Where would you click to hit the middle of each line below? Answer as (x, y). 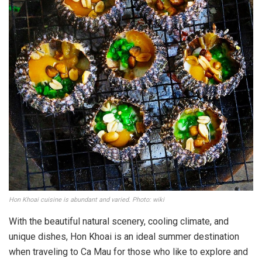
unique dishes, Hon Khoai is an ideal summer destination (124, 236)
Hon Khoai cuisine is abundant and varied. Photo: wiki (87, 199)
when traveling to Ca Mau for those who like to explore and (128, 251)
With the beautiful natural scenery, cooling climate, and (119, 221)
